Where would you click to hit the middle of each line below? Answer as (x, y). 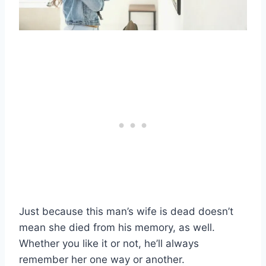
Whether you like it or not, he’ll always (109, 244)
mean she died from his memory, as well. (117, 228)
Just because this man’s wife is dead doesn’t (126, 212)
